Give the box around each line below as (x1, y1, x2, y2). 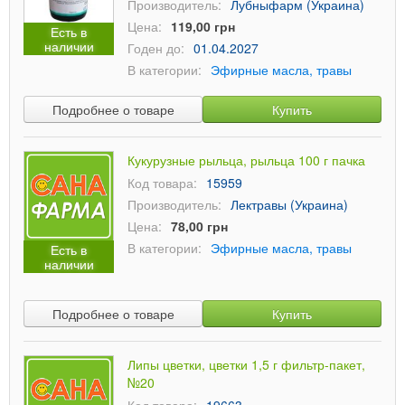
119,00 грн (171, 17, 235, 35)
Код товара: (127, 174, 197, 192)
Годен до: (127, 39, 184, 57)
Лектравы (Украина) (231, 195, 348, 213)
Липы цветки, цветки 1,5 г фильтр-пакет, (127, 355, 365, 373)
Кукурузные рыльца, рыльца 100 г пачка (127, 151, 365, 169)
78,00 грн (171, 217, 228, 235)
